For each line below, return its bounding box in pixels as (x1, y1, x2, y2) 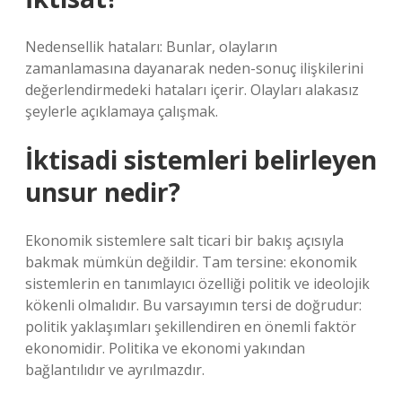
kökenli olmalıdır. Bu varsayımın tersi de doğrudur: (25, 295, 362, 315)
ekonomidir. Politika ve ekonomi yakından (25, 338, 305, 358)
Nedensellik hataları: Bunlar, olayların (25, 37, 277, 57)
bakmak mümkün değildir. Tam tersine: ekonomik (25, 252, 357, 272)
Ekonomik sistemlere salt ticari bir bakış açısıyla (25, 231, 344, 250)
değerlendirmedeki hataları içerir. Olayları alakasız (25, 80, 359, 100)
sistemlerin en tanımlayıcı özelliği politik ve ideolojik (25, 274, 370, 293)
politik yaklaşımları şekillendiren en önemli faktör (25, 317, 356, 336)
